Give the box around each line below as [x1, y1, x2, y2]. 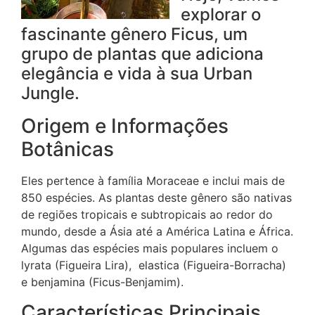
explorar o [181, 4, 261, 25]
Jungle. [21, 83, 79, 104]
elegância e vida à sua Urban [21, 63, 252, 84]
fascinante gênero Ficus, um [21, 24, 247, 45]
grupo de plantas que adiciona [21, 44, 264, 65]
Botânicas [21, 137, 114, 162]
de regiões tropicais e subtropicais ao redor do [21, 207, 273, 222]
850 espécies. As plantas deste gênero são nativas [21, 191, 292, 205]
